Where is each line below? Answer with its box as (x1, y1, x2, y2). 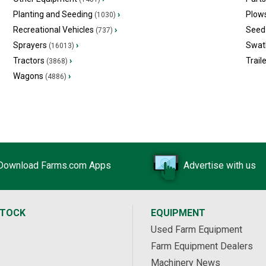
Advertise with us (183, 160, 256, 172)
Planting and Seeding (12, 9, 93, 19)
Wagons (12, 71, 43, 81)
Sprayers (12, 40, 47, 50)
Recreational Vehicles (12, 25, 94, 34)
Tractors (12, 56, 45, 65)
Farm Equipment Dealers (151, 240, 253, 252)
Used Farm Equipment (151, 224, 242, 235)
